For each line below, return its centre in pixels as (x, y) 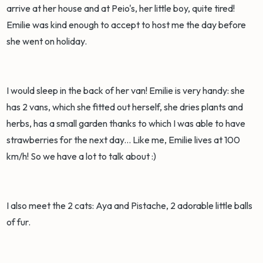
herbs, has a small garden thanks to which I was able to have (126, 124)
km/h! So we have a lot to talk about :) (82, 156)
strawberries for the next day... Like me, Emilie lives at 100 (124, 140)
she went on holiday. (48, 41)
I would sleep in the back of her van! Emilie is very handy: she (126, 91)
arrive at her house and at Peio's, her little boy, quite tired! (121, 9)
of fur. (20, 222)
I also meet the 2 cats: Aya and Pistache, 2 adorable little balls (130, 206)
